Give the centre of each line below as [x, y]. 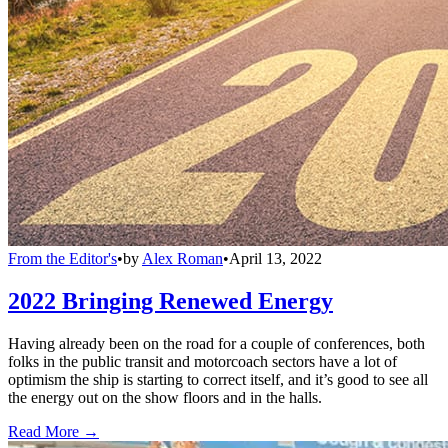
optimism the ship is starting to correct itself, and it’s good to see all [218, 379]
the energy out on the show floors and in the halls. [165, 397]
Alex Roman [182, 259]
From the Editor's [62, 259]
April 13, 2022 [275, 259]
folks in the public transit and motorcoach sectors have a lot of [202, 361]
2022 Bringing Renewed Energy [170, 301]
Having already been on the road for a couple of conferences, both [216, 343]
